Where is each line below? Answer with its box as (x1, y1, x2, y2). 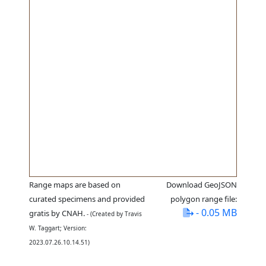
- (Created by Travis (85, 210, 142, 218)
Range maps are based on (29, 179, 121, 190)
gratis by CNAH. (29, 208, 85, 218)
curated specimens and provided (29, 194, 145, 204)
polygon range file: (170, 194, 237, 204)
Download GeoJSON (166, 179, 237, 190)
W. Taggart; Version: (29, 224, 87, 232)
